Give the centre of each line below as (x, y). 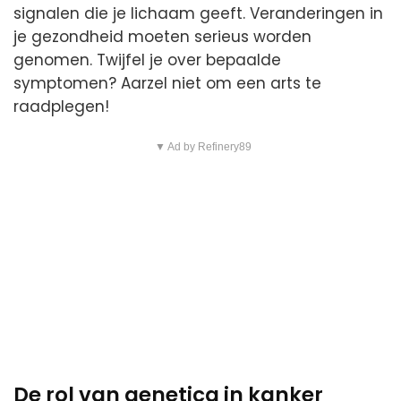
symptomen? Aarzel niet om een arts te (167, 84)
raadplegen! (61, 107)
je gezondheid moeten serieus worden (162, 37)
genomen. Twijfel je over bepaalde (147, 60)
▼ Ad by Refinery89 (203, 147)
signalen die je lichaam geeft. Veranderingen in (198, 14)
